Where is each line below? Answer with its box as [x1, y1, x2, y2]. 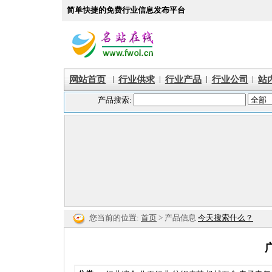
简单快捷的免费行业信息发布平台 [67, 5, 185, 15]
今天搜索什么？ [198, 212, 253, 222]
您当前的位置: [89, 212, 141, 222]
